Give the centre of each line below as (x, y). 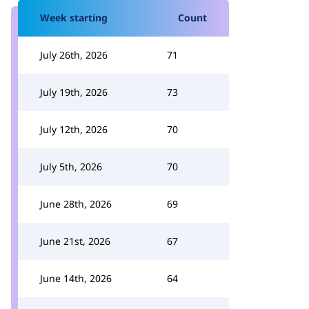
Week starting (74, 18)
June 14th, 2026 (76, 278)
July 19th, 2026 (74, 92)
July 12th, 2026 (74, 129)
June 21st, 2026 (75, 241)
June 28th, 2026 (76, 204)
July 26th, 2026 (74, 55)
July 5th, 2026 (71, 167)
